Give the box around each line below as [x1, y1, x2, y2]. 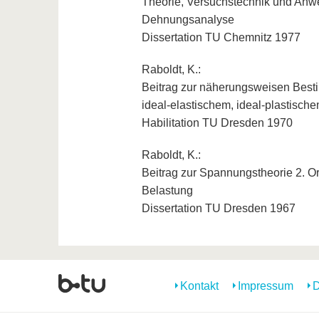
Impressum [238, 280, 293, 293]
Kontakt [180, 280, 219, 293]
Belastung [141, 184, 193, 197]
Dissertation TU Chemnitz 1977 [141, 31, 300, 44]
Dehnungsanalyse [141, 14, 234, 26]
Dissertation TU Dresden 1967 [141, 202, 296, 215]
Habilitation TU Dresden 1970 [141, 117, 293, 130]
